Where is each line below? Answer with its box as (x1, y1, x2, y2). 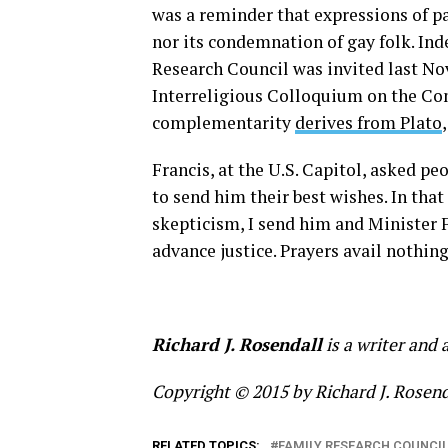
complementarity (152, 111, 295, 134)
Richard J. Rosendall (152, 333, 322, 356)
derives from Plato (295, 111, 442, 134)
